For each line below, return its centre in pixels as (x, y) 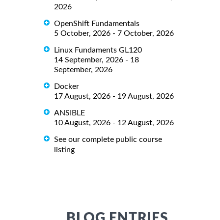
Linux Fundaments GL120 (98, 50)
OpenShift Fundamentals (97, 24)
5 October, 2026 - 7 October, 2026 (114, 34)
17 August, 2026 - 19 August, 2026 (114, 96)
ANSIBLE (69, 113)
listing (64, 150)
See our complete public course (108, 140)
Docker (67, 87)
